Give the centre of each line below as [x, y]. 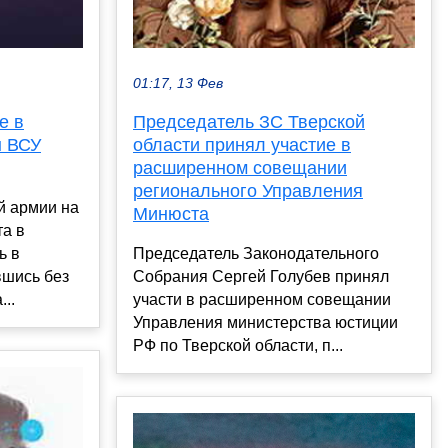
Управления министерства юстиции [265, 323]
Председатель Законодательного [256, 254]
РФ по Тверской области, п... [238, 346]
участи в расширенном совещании [262, 300]
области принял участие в [242, 145]
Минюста [171, 214]
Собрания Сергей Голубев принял [261, 277]
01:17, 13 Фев [178, 84]
